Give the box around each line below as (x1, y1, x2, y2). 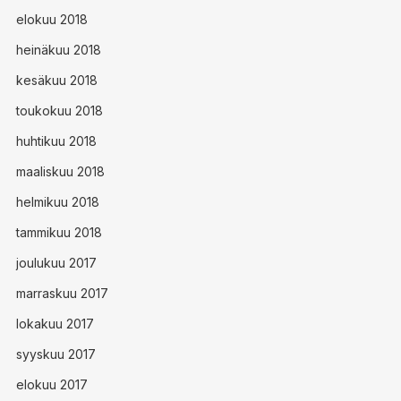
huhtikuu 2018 (15, 133, 97, 149)
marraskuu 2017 (15, 286, 108, 301)
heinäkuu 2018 (15, 42, 101, 57)
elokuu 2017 (15, 377, 88, 392)
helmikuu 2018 (15, 194, 99, 209)
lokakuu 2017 (15, 316, 94, 331)
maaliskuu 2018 (15, 164, 105, 179)
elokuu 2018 (15, 12, 88, 27)
